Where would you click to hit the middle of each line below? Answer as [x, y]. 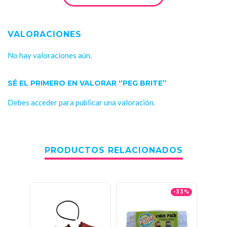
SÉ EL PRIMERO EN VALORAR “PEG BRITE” [87, 83]
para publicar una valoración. [106, 102]
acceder [44, 102]
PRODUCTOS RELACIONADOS [113, 150]
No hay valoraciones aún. [50, 55]
